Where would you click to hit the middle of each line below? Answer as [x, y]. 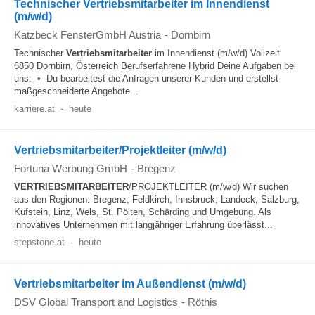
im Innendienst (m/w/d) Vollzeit [216, 53]
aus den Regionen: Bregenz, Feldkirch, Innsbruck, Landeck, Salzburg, [157, 199]
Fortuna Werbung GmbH [71, 168]
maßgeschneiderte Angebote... [76, 91]
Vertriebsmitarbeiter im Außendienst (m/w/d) [130, 284]
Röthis [202, 302]
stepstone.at [39, 242]
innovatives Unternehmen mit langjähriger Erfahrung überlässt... [143, 225]
